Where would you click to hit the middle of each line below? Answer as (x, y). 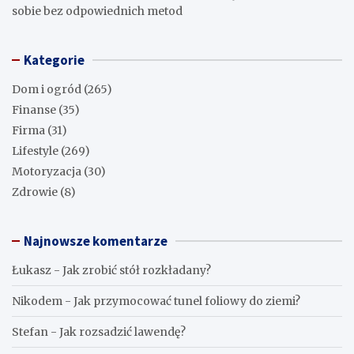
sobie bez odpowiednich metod (97, 11)
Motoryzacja (47, 172)
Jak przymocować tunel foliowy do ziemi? (187, 301)
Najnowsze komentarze (96, 241)
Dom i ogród (47, 90)
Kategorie (54, 60)
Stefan (30, 332)
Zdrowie (35, 192)
